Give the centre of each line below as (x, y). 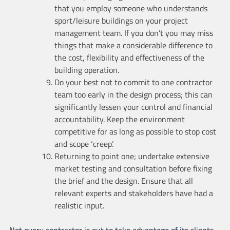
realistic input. (79, 205)
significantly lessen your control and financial (133, 107)
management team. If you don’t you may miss (133, 33)
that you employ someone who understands (131, 8)
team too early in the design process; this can (133, 94)
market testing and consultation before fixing (133, 168)
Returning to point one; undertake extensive (132, 156)
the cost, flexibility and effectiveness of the (129, 57)
